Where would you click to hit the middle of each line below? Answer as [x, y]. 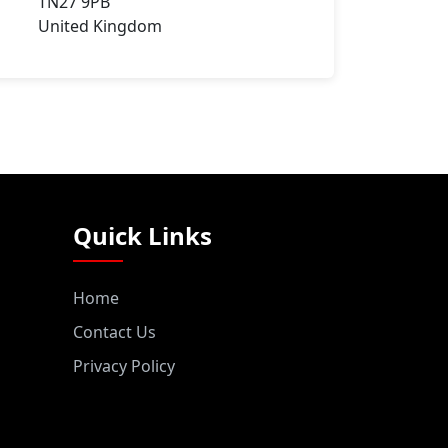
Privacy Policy [124, 366]
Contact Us [114, 332]
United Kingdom [100, 26]
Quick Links [142, 235]
